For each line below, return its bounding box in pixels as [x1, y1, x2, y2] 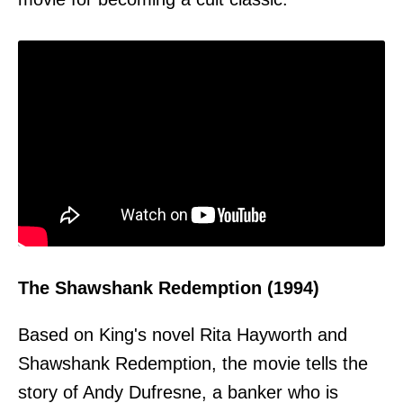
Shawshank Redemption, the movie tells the [18, 354, 368, 374]
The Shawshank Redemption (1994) [18, 278, 319, 299]
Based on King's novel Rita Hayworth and [18, 325, 347, 345]
